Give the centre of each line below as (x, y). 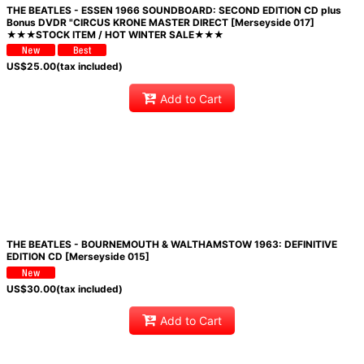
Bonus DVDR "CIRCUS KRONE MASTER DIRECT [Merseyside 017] (160, 22)
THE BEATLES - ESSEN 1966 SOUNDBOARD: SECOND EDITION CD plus (173, 10)
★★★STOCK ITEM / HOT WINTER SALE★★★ (115, 35)
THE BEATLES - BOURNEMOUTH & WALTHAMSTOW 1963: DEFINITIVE (171, 245)
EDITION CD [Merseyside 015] (78, 257)
